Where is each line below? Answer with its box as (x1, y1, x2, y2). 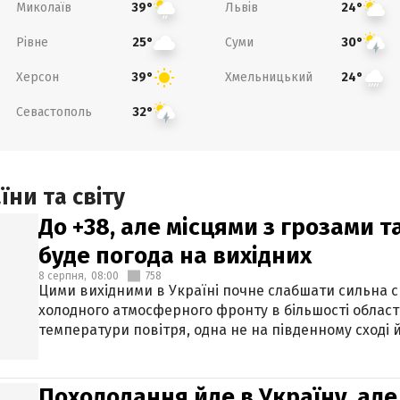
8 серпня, (38, 270, 87, 282)
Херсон (15, 69, 59, 85)
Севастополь (15, 104, 92, 120)
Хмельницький (225, 69, 312, 85)
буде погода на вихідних (38, 242, 312, 270)
